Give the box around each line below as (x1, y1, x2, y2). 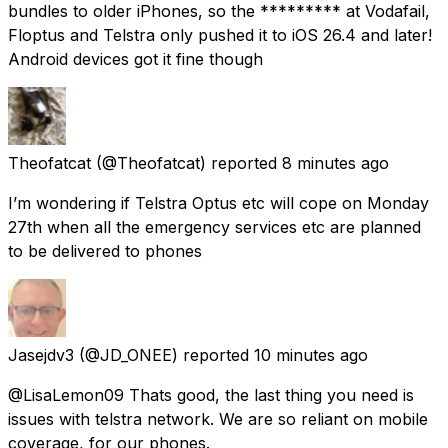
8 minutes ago (282, 152, 389, 173)
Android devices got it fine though (8, 48, 263, 69)
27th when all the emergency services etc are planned (8, 216, 421, 237)
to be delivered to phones (8, 240, 202, 261)
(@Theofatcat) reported (96, 152, 277, 173)
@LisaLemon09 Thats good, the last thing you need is (8, 384, 414, 405)
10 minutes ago (254, 344, 368, 365)
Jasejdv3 (8, 344, 74, 365)
